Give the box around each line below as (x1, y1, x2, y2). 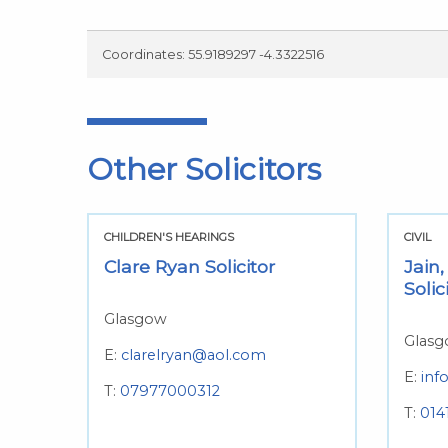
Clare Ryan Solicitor (104, 256, 275, 278)
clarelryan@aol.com (121, 346, 266, 365)
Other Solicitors (87, 150, 321, 188)
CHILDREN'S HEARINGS (104, 229, 234, 244)
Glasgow (104, 310, 167, 329)
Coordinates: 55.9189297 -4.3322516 (102, 46, 324, 62)
